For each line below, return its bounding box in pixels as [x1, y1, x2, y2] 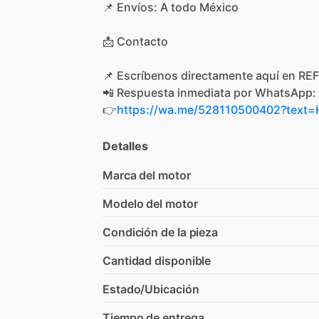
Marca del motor [103, 167, 191, 182]
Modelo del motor [103, 196, 198, 211]
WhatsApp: [255, 85, 316, 100]
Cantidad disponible [103, 253, 211, 268]
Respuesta [117, 85, 174, 100]
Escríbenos [117, 68, 178, 83]
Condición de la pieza [103, 224, 219, 239]
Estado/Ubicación [103, 281, 199, 296]
